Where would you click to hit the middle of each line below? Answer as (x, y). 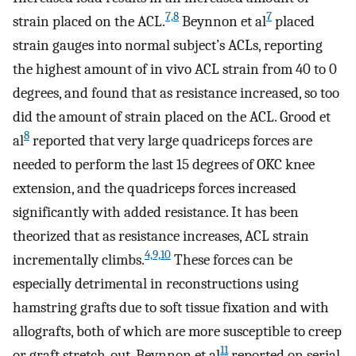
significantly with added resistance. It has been (156, 212)
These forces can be (232, 259)
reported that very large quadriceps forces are (171, 140)
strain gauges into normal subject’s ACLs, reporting (168, 45)
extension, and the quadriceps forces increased (155, 188)
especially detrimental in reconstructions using (156, 283)
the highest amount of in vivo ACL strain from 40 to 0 (175, 69)
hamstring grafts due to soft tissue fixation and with (171, 307)
